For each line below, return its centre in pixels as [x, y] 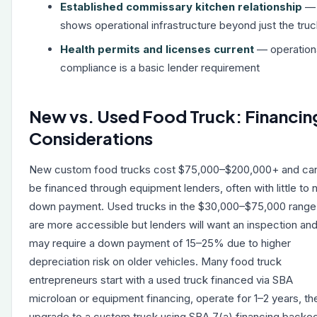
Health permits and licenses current [157, 49]
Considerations [91, 138]
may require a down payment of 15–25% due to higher [160, 243]
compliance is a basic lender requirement [160, 68]
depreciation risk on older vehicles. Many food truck [155, 261]
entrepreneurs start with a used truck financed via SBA [161, 280]
